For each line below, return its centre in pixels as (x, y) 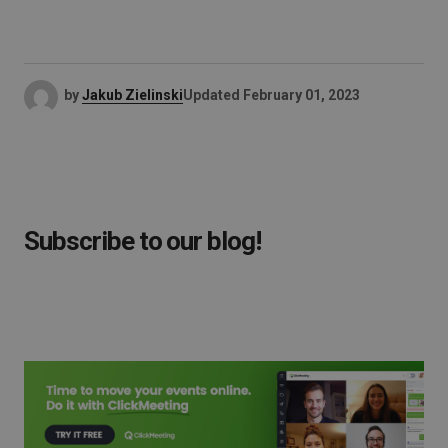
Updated (211, 95)
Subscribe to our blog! (143, 241)
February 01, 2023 (301, 95)
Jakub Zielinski (132, 95)
